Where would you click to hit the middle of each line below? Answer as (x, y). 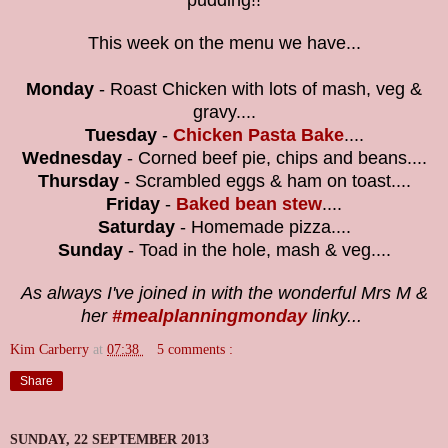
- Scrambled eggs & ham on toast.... (264, 181)
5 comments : (195, 349)
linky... (337, 316)
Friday (133, 204)
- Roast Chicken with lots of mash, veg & (258, 89)
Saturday (136, 227)
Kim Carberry (51, 349)
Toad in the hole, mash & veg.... (264, 250)
